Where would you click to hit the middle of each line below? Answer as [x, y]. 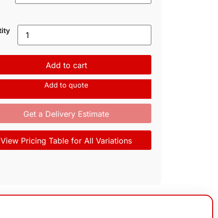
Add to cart [66, 65]
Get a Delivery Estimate [66, 114]
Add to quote [66, 85]
